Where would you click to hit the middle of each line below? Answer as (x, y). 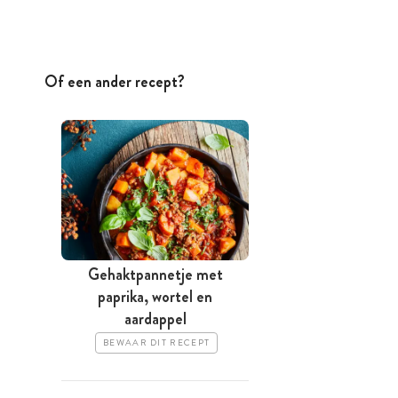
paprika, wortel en (155, 297)
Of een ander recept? (115, 81)
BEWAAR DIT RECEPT (157, 343)
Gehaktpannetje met (155, 275)
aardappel (155, 319)
